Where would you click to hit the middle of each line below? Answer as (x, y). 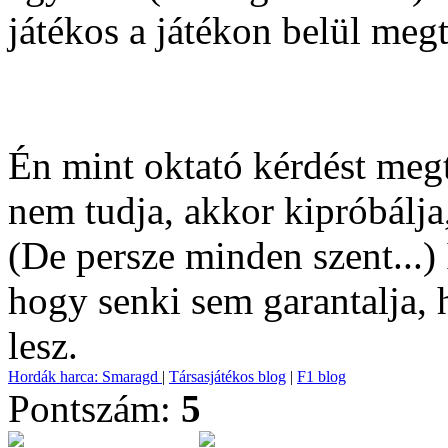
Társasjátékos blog (227, 376)
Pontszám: (94, 408)
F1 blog (321, 376)
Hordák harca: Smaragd (85, 376)
